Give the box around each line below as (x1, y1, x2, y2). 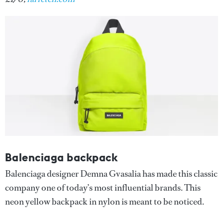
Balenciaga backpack (5, 150, 118, 164)
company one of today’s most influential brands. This (5, 181, 201, 194)
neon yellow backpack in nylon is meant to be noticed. (5, 195, 204, 208)
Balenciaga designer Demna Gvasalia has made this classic (5, 167, 218, 180)
